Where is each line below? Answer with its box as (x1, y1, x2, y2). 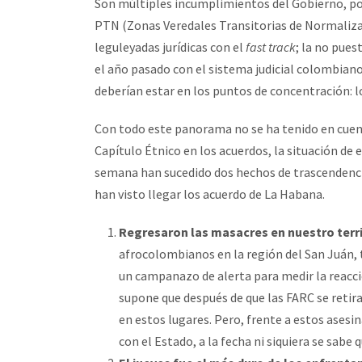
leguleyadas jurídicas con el (95, 39, 246, 55)
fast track (246, 39, 296, 55)
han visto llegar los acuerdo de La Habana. (95, 186, 325, 202)
